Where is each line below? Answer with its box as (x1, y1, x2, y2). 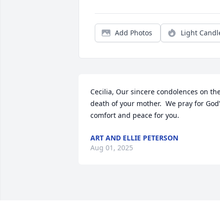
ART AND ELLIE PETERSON (90, 133, 178, 143)
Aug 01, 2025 (90, 143, 133, 153)
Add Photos (115, 28, 152, 38)
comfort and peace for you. (90, 110, 179, 120)
